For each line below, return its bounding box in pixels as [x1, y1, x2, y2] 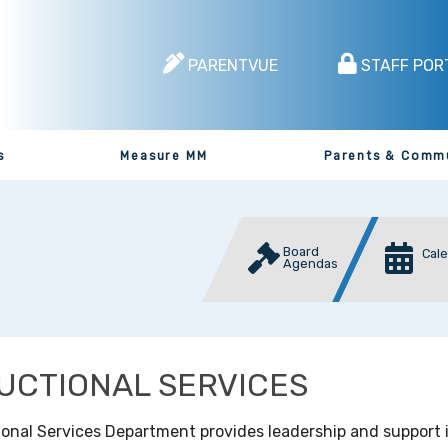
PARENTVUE [187, 55, 278, 75]
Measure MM [120, 149, 208, 163]
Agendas [282, 255, 338, 271]
